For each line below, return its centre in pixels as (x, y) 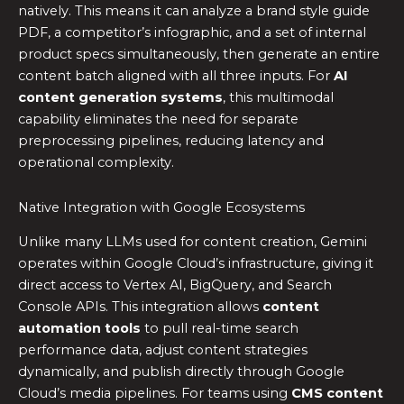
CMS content (337, 393)
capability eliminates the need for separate (158, 119)
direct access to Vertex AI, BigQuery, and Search (175, 285)
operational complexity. (96, 162)
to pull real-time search (220, 328)
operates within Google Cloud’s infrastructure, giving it (196, 263)
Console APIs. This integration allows (140, 306)
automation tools (79, 328)
